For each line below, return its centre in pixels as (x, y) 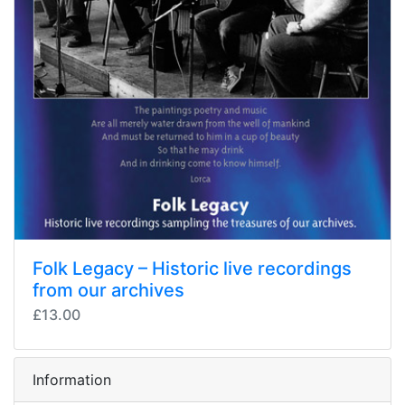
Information (72, 380)
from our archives (108, 290)
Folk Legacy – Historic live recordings (192, 268)
